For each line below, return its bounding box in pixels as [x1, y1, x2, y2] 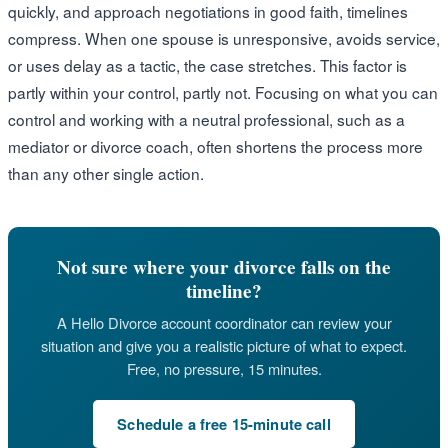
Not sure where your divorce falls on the [57, 252, 391, 281]
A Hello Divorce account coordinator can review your [56, 311, 392, 333]
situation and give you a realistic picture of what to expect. [41, 334, 407, 356]
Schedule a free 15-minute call [117, 412, 331, 435]
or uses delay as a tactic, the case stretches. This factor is [8, 53, 407, 76]
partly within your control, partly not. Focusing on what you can [8, 80, 438, 103]
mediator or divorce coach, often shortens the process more [8, 134, 423, 157]
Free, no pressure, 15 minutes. [126, 357, 322, 379]
